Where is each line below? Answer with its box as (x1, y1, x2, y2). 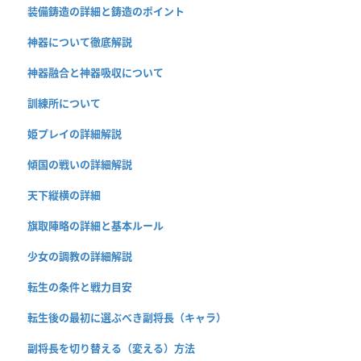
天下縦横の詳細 (27, 188, 101, 203)
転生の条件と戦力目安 (27, 280, 132, 295)
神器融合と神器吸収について (27, 65, 164, 81)
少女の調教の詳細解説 (27, 249, 132, 264)
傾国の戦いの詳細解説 (27, 157, 132, 172)
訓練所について (27, 96, 101, 111)
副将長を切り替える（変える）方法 (27, 341, 195, 356)
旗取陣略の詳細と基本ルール (27, 218, 164, 234)
